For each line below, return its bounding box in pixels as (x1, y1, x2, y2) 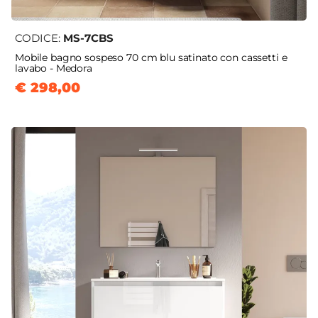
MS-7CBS (63, 31, 114, 45)
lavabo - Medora (15, 62, 92, 75)
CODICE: (15, 31, 63, 45)
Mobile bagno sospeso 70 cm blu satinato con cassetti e (15, 51, 287, 65)
